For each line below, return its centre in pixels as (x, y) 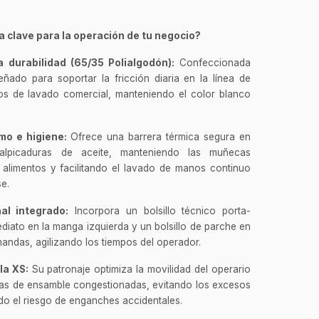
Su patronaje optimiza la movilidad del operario (140, 269)
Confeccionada (213, 62)
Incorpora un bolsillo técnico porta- (160, 210)
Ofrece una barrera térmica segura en (159, 136)
